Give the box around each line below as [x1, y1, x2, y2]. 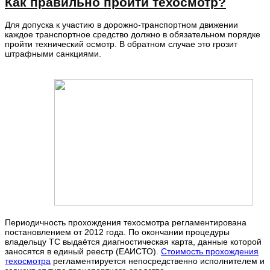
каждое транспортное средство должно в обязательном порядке [5, 30, 260, 40]
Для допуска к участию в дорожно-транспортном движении [5, 20, 238, 30]
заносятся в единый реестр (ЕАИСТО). [5, 246, 161, 257]
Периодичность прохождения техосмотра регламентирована [5, 218, 246, 228]
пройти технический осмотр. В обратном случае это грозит [5, 39, 237, 49]
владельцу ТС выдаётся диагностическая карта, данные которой [5, 237, 262, 247]
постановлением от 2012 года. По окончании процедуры [5, 227, 230, 237]
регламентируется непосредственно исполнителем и [51, 256, 265, 266]
